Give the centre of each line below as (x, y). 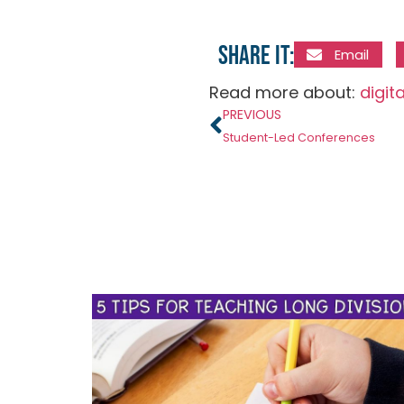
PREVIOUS (252, 115)
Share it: (256, 56)
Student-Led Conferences (299, 138)
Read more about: (285, 92)
